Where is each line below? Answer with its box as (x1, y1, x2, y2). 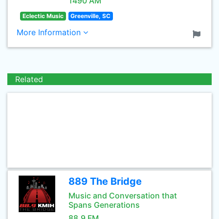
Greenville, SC (70, 12, 111, 20)
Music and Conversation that (68, 191, 177, 200)
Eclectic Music (22, 12, 64, 20)
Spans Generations (68, 200, 140, 210)
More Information (17, 27, 83, 37)
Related (15, 74, 43, 84)
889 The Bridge (68, 175, 142, 187)
